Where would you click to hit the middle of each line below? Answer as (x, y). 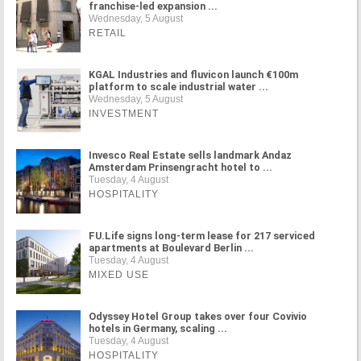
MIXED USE (119, 275)
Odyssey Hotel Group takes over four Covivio (198, 316)
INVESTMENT (124, 114)
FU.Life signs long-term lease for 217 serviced (202, 236)
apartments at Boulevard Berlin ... (171, 248)
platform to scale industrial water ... (178, 87)
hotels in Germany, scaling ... (158, 328)
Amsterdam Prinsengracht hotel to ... (180, 167)
